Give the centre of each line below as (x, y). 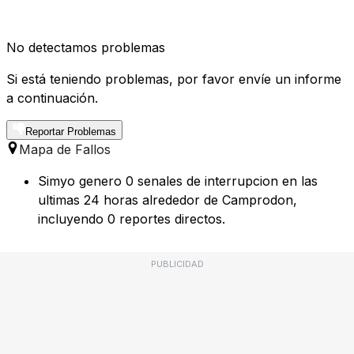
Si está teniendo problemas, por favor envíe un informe (174, 79)
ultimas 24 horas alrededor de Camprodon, (168, 200)
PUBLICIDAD (177, 264)
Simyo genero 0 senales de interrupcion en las (178, 181)
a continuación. (52, 98)
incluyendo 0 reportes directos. (132, 219)
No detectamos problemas (86, 48)
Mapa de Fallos (65, 150)
